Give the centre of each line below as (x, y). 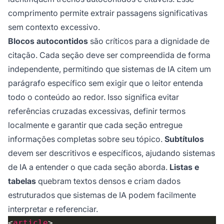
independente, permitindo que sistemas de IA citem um (109, 69)
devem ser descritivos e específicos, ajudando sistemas (111, 153)
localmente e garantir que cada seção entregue (95, 125)
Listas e (184, 167)
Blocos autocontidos (48, 41)
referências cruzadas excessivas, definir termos (97, 111)
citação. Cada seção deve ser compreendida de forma (109, 55)
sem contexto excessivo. (54, 27)
